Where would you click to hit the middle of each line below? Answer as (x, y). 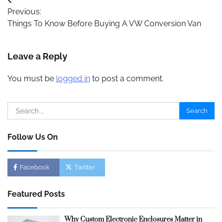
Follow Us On (33, 137)
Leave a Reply (37, 56)
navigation (37, 20)
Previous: (24, 12)
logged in (73, 79)
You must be (32, 79)
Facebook (35, 167)
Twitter (85, 167)
